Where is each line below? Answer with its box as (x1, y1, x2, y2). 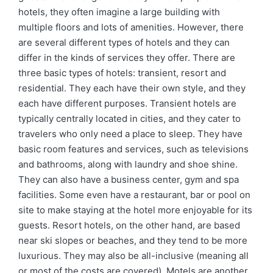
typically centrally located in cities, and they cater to (18, 113, 241, 124)
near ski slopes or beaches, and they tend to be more (18, 235, 247, 246)
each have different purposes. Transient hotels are (18, 97, 236, 109)
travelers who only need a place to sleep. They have (18, 128, 243, 140)
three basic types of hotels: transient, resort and (18, 67, 226, 79)
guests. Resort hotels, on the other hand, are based (18, 219, 240, 231)
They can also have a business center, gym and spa (18, 174, 239, 185)
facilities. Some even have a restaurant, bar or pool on (18, 189, 250, 200)
